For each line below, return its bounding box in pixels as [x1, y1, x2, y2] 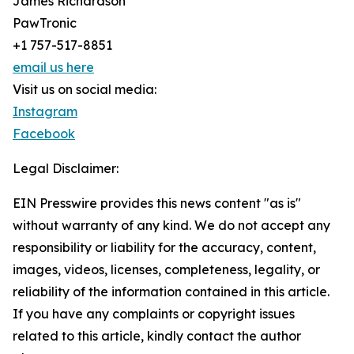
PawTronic [13, 15, 77, 32]
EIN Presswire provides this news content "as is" [13, 195, 301, 212]
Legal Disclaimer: [13, 160, 119, 177]
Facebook [13, 126, 75, 142]
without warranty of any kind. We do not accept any [13, 217, 330, 234]
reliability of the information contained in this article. [13, 284, 330, 300]
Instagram [13, 104, 77, 120]
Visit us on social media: [13, 81, 156, 98]
